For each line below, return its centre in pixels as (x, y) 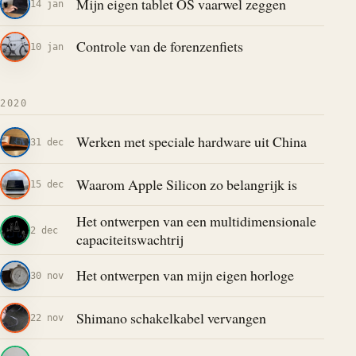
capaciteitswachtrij (130, 239)
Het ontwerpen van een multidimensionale (196, 221)
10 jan (47, 46)
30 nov (47, 275)
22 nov (47, 318)
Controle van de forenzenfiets (159, 46)
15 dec (47, 184)
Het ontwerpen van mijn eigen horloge (185, 275)
